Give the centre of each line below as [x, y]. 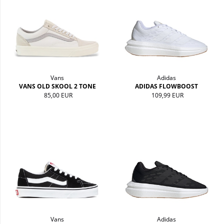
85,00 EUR [58, 95]
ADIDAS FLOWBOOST [167, 86]
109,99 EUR [167, 95]
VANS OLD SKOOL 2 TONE [57, 86]
